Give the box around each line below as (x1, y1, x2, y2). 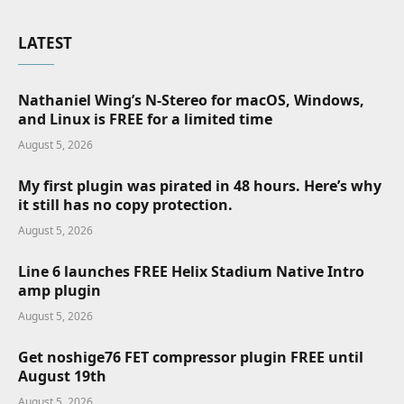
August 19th (18, 365, 106, 386)
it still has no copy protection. (18, 194, 233, 215)
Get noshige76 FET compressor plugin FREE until (18, 346, 363, 367)
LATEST (18, 32, 72, 53)
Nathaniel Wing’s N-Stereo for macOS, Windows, (18, 89, 364, 110)
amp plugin (18, 280, 101, 300)
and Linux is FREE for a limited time (18, 108, 272, 129)
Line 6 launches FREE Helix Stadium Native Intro (18, 261, 364, 281)
